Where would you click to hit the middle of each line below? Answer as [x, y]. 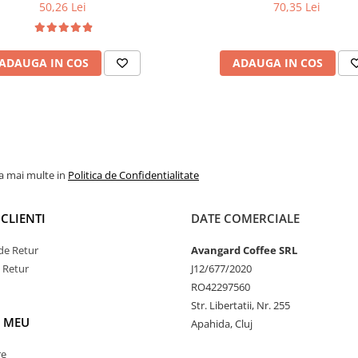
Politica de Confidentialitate [133, 175]
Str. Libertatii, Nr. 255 [241, 306]
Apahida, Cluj [222, 324]
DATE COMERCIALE [245, 219]
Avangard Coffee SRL [244, 251]
